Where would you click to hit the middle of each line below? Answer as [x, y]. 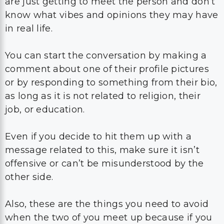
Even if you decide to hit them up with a [98, 88]
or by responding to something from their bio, [111, 34]
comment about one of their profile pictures [107, 21]
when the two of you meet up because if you [109, 169]
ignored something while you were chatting [107, 183]
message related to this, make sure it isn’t [102, 102]
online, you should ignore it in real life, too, [103, 196]
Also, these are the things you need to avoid [107, 156]
